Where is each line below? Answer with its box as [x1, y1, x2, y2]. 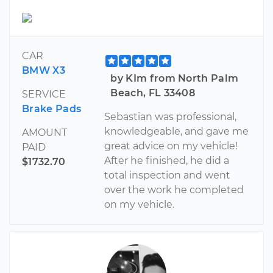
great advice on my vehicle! [104, 140, 238, 152]
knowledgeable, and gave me [104, 125, 249, 137]
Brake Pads [22, 102, 82, 115]
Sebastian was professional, [104, 110, 237, 122]
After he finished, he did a [104, 154, 230, 166]
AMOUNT [22, 126, 67, 138]
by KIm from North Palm [110, 72, 239, 84]
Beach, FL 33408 [110, 87, 196, 99]
